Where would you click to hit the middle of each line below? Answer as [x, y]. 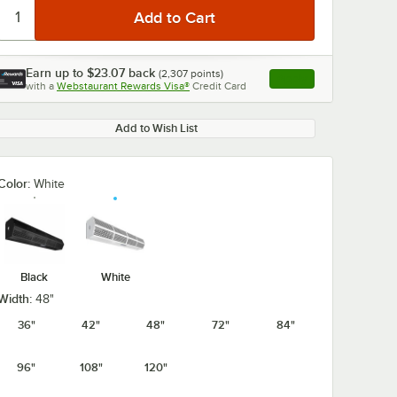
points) [206, 74]
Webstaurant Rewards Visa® [123, 86]
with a [40, 86]
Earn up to [56, 73]
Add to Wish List [156, 128]
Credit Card [219, 86]
